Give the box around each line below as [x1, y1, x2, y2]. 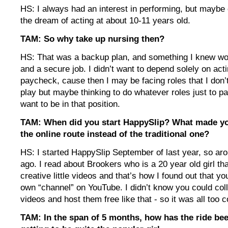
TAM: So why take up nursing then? [20, 34, 164, 44]
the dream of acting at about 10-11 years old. [20, 16, 190, 26]
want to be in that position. [20, 99, 120, 109]
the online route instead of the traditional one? [20, 129, 209, 139]
